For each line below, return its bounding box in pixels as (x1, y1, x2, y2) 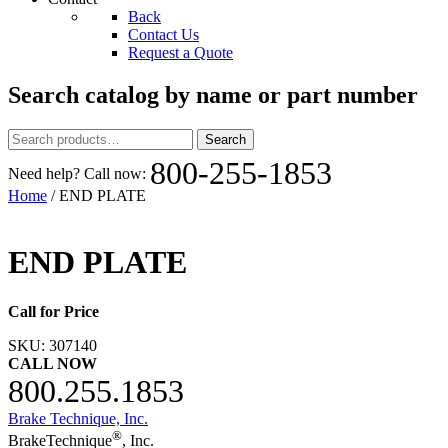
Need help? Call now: (8, 164, 150, 182)
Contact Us (128, 26, 199, 43)
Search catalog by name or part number (8, 81, 418, 108)
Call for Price (8, 302, 99, 320)
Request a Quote (128, 44, 233, 61)
